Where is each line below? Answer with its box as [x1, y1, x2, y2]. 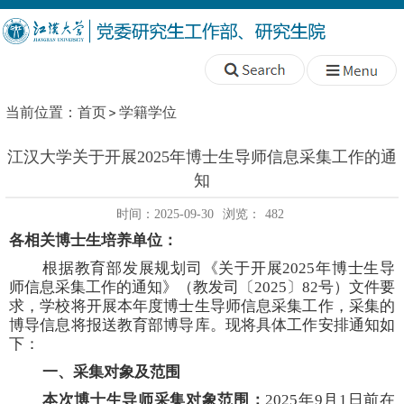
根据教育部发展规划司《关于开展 [42, 260, 283, 277]
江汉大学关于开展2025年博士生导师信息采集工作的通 [7, 148, 397, 166]
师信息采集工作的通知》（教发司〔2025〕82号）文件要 [9, 279, 395, 296]
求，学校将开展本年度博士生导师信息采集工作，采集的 [9, 298, 395, 315]
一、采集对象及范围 [42, 363, 180, 381]
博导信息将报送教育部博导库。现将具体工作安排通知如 [9, 317, 395, 334]
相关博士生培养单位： [24, 232, 178, 249]
